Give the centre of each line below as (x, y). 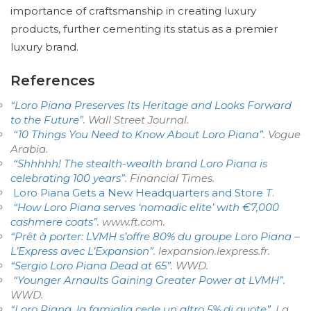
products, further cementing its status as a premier (144, 29)
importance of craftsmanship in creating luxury (133, 11)
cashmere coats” (54, 222)
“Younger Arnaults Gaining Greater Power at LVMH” (148, 280)
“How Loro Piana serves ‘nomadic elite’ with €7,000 (146, 207)
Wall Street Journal (137, 120)
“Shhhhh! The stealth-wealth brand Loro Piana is (140, 163)
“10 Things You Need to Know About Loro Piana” (138, 134)
